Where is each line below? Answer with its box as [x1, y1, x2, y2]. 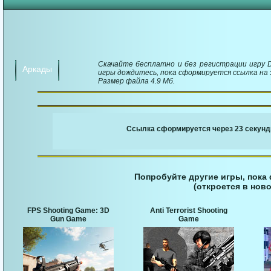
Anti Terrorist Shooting [150, 206, 227, 215]
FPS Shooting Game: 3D [27, 206, 109, 215]
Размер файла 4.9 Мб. [98, 77, 175, 85]
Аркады [22, 64, 52, 74]
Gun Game [50, 215, 87, 224]
